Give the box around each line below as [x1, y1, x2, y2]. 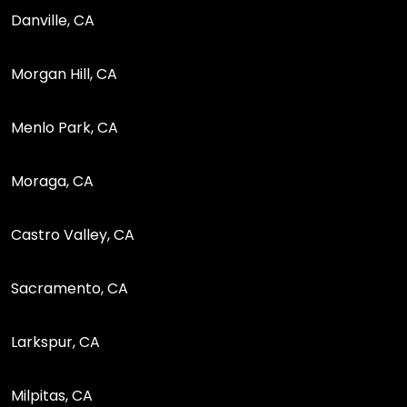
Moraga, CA [11, 170, 94, 192]
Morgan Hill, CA [11, 63, 117, 84]
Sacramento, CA [11, 277, 128, 299]
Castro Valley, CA [11, 223, 134, 245]
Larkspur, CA [11, 331, 100, 352]
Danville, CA [11, 9, 94, 31]
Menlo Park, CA [11, 116, 118, 138]
